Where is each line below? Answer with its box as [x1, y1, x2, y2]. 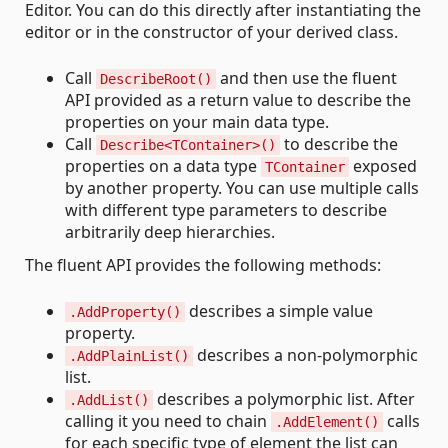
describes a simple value [185, 300, 373, 323]
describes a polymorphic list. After [153, 388, 415, 411]
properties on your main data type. [65, 111, 329, 134]
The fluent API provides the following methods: [25, 254, 381, 277]
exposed [349, 155, 417, 178]
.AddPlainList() [69, 348, 189, 365]
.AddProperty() [69, 304, 181, 321]
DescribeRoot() [100, 71, 212, 88]
